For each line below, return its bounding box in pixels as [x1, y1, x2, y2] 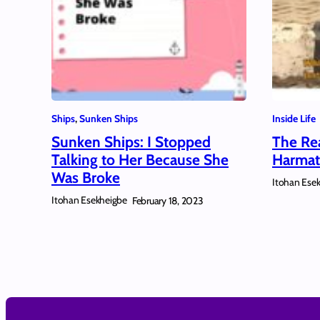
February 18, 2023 [131, 194, 204, 207]
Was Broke [51, 168, 120, 186]
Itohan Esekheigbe [51, 194, 127, 207]
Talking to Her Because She [51, 150, 229, 169]
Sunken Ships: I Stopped [51, 132, 211, 151]
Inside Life [272, 112, 316, 126]
